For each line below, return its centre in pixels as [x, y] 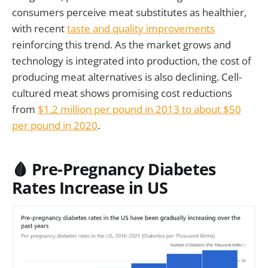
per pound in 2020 [55, 126]
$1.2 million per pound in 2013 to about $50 [139, 109]
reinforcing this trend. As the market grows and [121, 45]
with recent [39, 29]
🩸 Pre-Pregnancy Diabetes [114, 169]
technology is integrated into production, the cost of [132, 61]
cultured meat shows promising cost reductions [122, 93]
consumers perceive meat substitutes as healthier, [129, 13]
